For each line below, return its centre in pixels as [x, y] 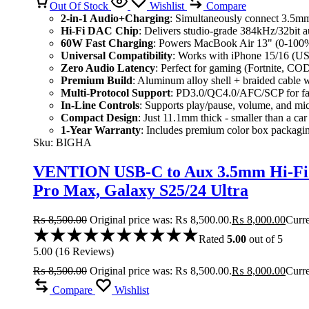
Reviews [90, 252]
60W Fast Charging [107, 43]
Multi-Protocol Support [116, 93]
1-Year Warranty [101, 130]
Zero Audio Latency [108, 68]
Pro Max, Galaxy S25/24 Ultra [141, 191]
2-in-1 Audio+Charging [115, 19]
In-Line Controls [100, 106]
